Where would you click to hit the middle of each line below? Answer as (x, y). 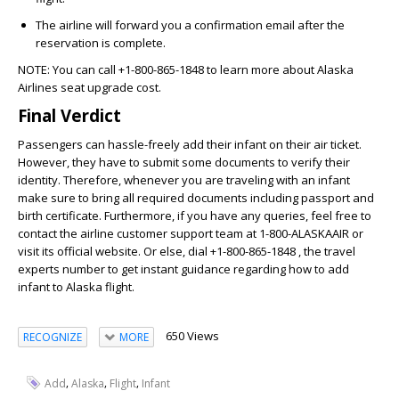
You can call (84, 69)
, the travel (326, 251)
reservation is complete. (101, 43)
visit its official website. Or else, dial (114, 251)
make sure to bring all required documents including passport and (196, 198)
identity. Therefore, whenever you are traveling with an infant (184, 180)
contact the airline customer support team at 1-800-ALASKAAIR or (191, 233)
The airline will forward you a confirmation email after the (190, 25)
